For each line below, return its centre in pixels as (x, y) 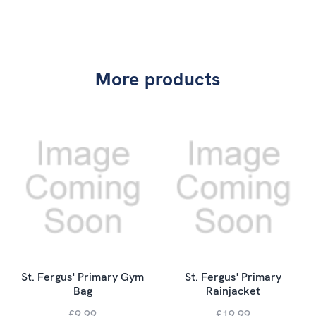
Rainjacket (233, 291)
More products (158, 79)
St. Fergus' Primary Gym (83, 277)
